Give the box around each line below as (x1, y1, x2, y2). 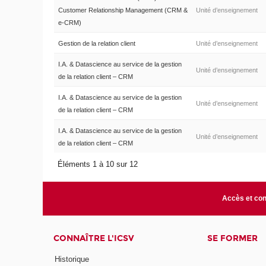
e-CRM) (58, 18, 81, 26)
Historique (55, 255, 90, 264)
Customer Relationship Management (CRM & (58, 6, 188, 14)
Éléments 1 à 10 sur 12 (58, 159, 141, 169)
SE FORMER (207, 233, 258, 243)
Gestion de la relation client (58, 39, 135, 47)
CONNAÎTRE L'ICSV (53, 233, 135, 243)
